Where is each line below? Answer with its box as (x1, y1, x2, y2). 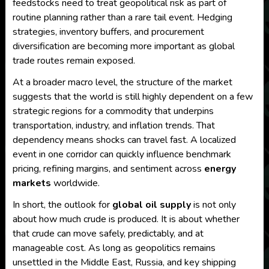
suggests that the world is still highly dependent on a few (12, 90, 253, 103)
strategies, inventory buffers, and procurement (12, 25, 204, 38)
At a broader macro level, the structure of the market (12, 76, 232, 89)
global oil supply (112, 198, 191, 211)
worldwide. (50, 177, 100, 190)
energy (204, 162, 236, 175)
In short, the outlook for (12, 198, 112, 211)
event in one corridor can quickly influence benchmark (12, 148, 231, 161)
